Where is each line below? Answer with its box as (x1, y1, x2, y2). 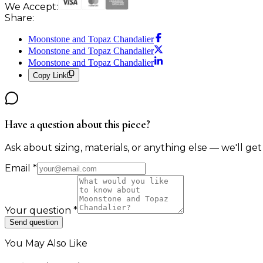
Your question (5, 205, 73, 217)
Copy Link (33, 70, 67, 80)
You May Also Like (5, 238, 87, 249)
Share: (5, 12, 34, 24)
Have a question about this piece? (5, 118, 150, 131)
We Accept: (5, 1, 58, 13)
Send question (9, 218, 58, 227)
